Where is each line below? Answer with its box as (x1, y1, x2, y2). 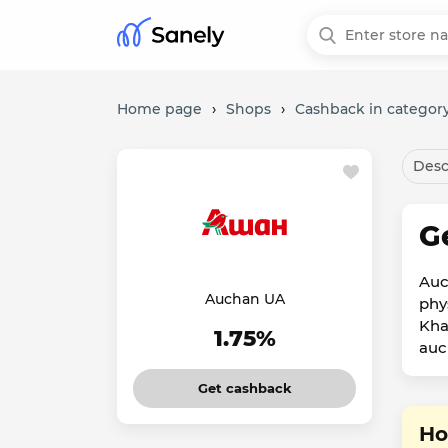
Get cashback (197, 380, 292, 396)
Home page (117, 100, 202, 118)
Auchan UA (204, 290, 285, 308)
